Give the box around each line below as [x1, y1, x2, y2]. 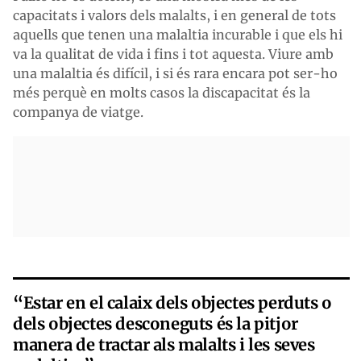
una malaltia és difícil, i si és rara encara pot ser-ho [13, 65, 338, 81]
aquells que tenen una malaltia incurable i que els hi [13, 27, 342, 43]
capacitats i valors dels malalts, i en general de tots [13, 7, 336, 23]
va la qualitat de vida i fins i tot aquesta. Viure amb [13, 46, 334, 62]
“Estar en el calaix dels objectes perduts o [13, 293, 332, 313]
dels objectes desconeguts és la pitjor [13, 313, 298, 334]
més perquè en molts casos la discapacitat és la [13, 85, 310, 101]
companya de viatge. [13, 104, 143, 120]
